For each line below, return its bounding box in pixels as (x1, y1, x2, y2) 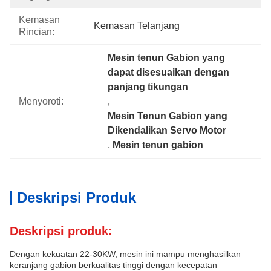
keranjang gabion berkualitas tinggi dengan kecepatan (10, 260, 217, 270)
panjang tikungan (108, 82, 189, 92)
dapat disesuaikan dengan (108, 67, 230, 77)
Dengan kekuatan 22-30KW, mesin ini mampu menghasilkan (10, 249, 241, 259)
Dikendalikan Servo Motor (108, 125, 227, 135)
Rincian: (19, 27, 54, 37)
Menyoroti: (19, 96, 64, 106)
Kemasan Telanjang (94, 21, 180, 31)
